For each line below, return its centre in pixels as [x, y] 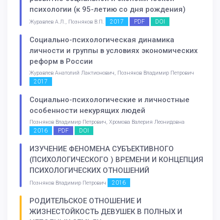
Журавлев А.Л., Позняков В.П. [68, 22]
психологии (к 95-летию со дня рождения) [108, 10]
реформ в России [61, 62]
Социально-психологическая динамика [102, 40]
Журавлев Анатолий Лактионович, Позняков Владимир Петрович [112, 73]
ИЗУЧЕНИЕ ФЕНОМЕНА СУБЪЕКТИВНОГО [102, 149]
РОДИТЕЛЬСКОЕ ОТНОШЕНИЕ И [85, 201]
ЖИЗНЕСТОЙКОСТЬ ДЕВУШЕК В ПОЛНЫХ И [106, 211]
